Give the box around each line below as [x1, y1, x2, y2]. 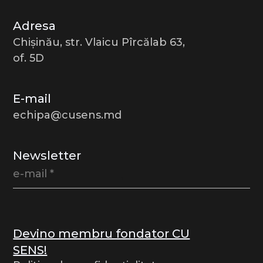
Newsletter [13, 149, 82, 163]
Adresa [13, 18, 56, 33]
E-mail [13, 91, 52, 106]
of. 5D [13, 51, 45, 65]
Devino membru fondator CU [13, 226, 190, 241]
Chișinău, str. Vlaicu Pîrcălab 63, [13, 35, 186, 49]
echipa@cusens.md [13, 108, 122, 122]
